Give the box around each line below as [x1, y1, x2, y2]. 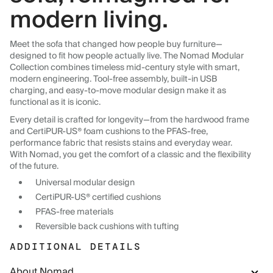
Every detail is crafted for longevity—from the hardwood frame [10, 113, 249, 128]
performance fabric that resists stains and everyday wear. [10, 136, 232, 151]
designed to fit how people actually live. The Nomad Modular [10, 49, 244, 64]
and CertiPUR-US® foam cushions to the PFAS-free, [10, 124, 208, 140]
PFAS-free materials [35, 205, 113, 220]
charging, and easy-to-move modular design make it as [10, 83, 226, 99]
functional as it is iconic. [10, 95, 101, 110]
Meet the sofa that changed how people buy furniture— [10, 37, 222, 52]
